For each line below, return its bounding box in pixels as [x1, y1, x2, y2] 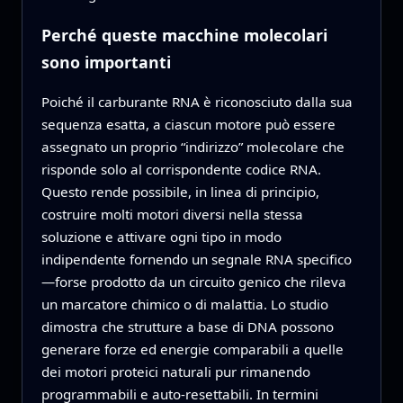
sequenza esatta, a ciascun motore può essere [40, 115, 336, 134]
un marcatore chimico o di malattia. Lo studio [40, 295, 328, 314]
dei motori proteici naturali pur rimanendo [40, 363, 310, 381]
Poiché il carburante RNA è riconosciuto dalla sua [40, 93, 353, 112]
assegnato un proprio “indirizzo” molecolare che [40, 138, 345, 157]
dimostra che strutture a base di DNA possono [40, 318, 334, 336]
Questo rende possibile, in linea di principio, [40, 183, 319, 201]
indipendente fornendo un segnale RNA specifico [40, 250, 352, 269]
